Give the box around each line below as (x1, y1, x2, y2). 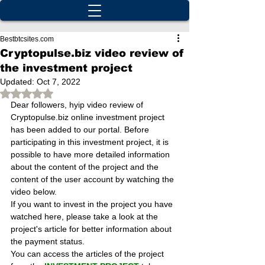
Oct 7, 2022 (37, 77, 80, 86)
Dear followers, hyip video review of (11, 100, 146, 109)
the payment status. (11, 237, 85, 246)
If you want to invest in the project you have (11, 199, 175, 209)
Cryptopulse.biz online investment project (11, 112, 167, 122)
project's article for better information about (11, 224, 174, 234)
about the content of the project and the (11, 162, 161, 172)
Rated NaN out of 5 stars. (26, 88, 121, 97)
